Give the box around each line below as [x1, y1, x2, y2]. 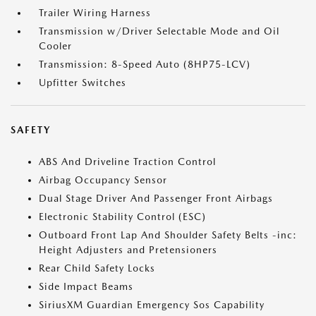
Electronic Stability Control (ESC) [39, 211, 206, 222]
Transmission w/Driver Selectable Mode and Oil [39, 25, 279, 37]
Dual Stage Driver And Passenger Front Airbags [39, 193, 273, 204]
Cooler [39, 40, 72, 51]
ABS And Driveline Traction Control [39, 156, 216, 167]
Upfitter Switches [39, 77, 126, 88]
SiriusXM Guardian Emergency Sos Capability [39, 299, 265, 310]
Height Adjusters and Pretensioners [39, 244, 217, 255]
